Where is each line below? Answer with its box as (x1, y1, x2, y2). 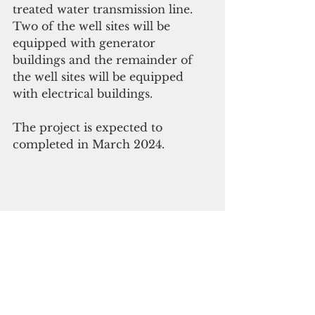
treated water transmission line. (13, 1, 196, 16)
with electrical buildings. (13, 86, 153, 101)
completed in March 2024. (13, 136, 165, 151)
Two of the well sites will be (13, 18, 174, 33)
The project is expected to (13, 120, 166, 134)
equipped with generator (13, 35, 159, 50)
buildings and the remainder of (13, 52, 196, 67)
